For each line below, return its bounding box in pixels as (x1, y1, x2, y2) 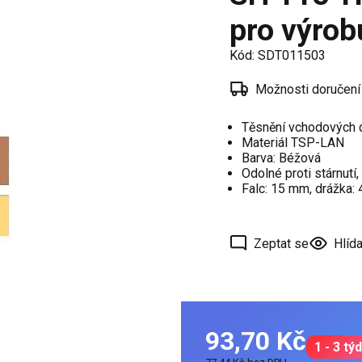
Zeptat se (254, 235, 309, 251)
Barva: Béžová (242, 150, 321, 166)
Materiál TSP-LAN (242, 135, 344, 150)
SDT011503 (258, 48, 326, 63)
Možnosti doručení (255, 81, 360, 97)
